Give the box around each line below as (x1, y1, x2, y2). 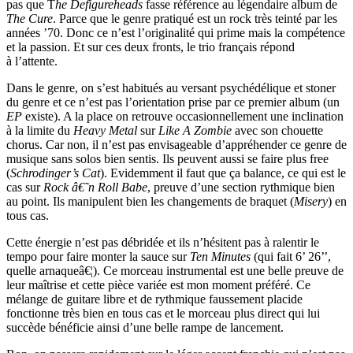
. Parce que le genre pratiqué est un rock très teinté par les (53, 12, 337, 26)
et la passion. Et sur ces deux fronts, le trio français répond (6, 40, 295, 54)
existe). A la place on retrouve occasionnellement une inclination (22, 110, 344, 124)
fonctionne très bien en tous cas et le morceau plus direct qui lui (6, 307, 320, 321)
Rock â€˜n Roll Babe (43, 180, 147, 195)
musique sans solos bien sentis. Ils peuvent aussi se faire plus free (6, 152, 329, 166)
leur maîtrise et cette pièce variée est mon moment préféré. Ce (6, 278, 310, 292)
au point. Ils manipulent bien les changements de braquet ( (6, 195, 294, 209)
